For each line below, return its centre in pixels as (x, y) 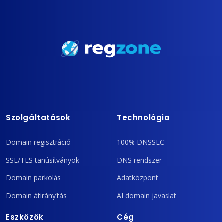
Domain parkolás (33, 178)
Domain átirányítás (36, 196)
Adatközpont (138, 178)
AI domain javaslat (147, 196)
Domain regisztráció (38, 142)
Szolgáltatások (38, 118)
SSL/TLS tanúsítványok (43, 160)
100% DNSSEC (140, 142)
